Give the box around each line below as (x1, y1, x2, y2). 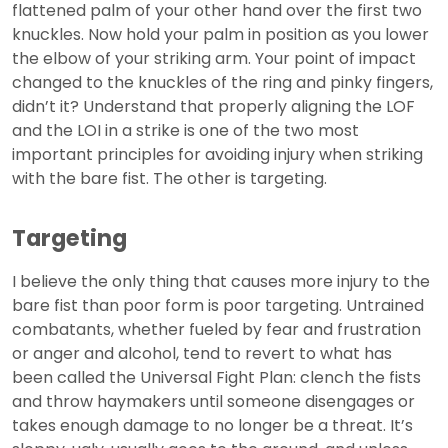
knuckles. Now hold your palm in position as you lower (12, 23, 429, 47)
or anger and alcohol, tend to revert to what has (12, 342, 392, 366)
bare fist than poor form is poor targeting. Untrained (12, 294, 424, 318)
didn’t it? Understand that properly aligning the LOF (12, 95, 415, 119)
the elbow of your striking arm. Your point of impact (12, 47, 416, 71)
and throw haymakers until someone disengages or (12, 390, 415, 414)
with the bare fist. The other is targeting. (12, 167, 327, 191)
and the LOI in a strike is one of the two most (12, 119, 359, 143)
